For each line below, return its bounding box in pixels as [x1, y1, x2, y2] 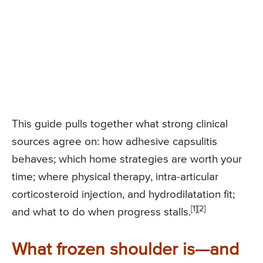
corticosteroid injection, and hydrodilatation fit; [12, 189, 235, 201]
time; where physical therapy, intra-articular [12, 171, 218, 183]
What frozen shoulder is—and [12, 241, 239, 259]
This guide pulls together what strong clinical [12, 119, 228, 130]
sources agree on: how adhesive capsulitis [12, 136, 217, 148]
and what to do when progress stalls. [12, 207, 191, 218]
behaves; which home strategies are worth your [12, 154, 242, 166]
